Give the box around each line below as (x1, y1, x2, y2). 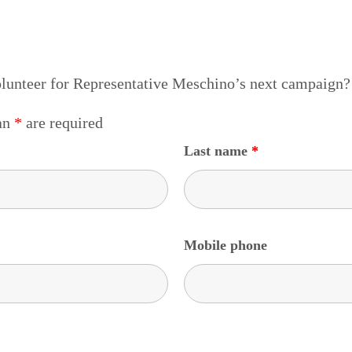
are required (21, 113, 103, 131)
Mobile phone (183, 236, 267, 253)
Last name (183, 142, 251, 159)
